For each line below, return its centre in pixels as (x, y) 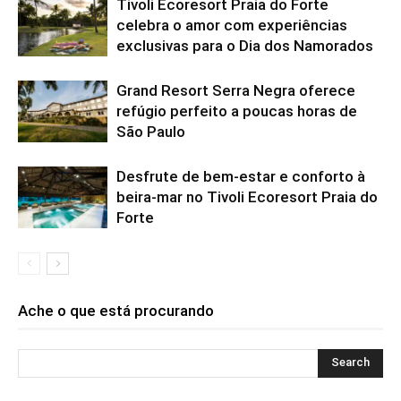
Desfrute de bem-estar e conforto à (241, 176)
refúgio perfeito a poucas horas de (237, 111)
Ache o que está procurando (116, 310)
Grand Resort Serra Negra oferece (236, 90)
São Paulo (151, 131)
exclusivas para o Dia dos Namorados (245, 45)
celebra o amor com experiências (232, 25)
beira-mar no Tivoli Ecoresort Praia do (247, 196)
